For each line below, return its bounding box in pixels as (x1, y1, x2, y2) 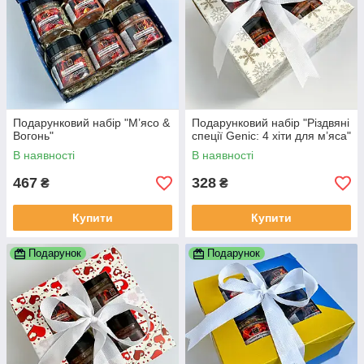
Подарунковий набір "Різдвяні (192, 116, 349, 130)
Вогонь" (13, 129, 54, 143)
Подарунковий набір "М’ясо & (13, 116, 170, 130)
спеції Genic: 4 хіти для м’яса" (192, 129, 351, 143)
